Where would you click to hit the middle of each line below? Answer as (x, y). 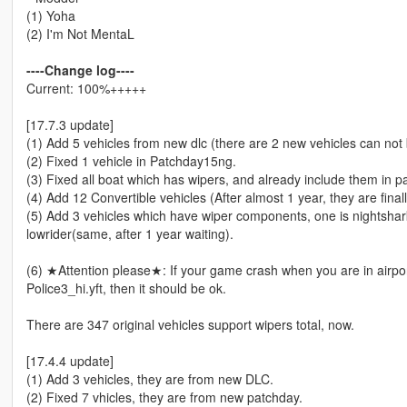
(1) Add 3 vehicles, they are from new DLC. (149, 379)
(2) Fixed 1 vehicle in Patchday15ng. (131, 161)
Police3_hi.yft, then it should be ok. (126, 288)
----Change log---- (80, 70)
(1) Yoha (50, 16)
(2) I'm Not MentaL (80, 34)
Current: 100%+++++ (86, 89)
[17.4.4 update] (69, 361)
